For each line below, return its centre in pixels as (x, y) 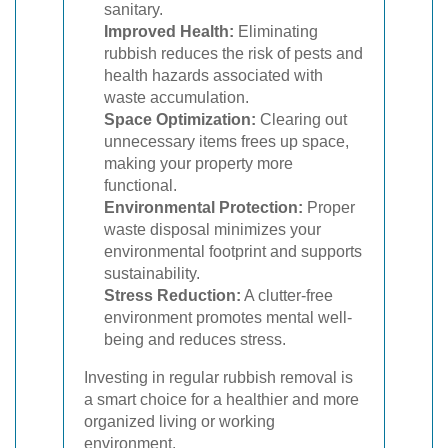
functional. (140, 185)
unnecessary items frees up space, (226, 141)
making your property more (198, 163)
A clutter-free (287, 295)
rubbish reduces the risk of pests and (233, 53)
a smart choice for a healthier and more (221, 399)
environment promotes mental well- (228, 317)
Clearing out (301, 119)
